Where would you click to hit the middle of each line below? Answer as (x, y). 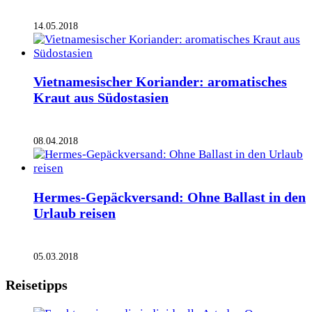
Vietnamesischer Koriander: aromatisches (160, 82)
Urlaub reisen (75, 213)
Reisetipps (37, 284)
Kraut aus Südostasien (101, 98)
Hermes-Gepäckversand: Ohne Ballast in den (170, 197)
